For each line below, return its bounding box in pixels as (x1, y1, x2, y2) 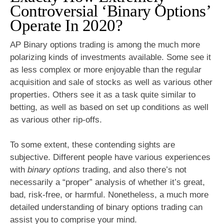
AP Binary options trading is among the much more (10, 39, 200, 49)
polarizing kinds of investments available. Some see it (10, 52, 211, 62)
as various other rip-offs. (10, 114, 102, 124)
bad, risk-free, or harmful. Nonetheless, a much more (10, 190, 208, 200)
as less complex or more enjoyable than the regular (10, 64, 201, 74)
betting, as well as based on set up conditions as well (10, 102, 208, 112)
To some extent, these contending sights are (10, 140, 175, 150)
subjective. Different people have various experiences (10, 152, 210, 162)
